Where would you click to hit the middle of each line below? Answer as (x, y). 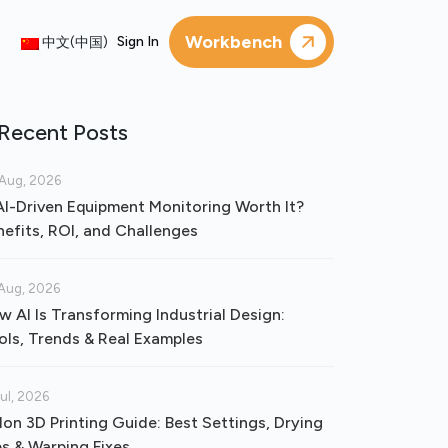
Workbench (233, 42)
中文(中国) (73, 42)
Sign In (138, 41)
